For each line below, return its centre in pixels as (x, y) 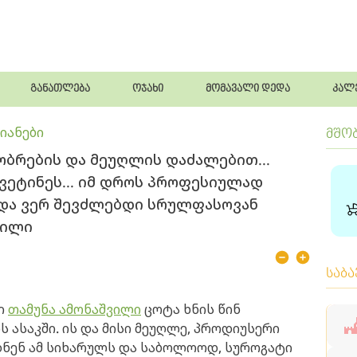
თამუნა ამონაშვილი (75, 309)
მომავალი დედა (247, 89)
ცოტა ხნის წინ (191, 309)
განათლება (61, 89)
